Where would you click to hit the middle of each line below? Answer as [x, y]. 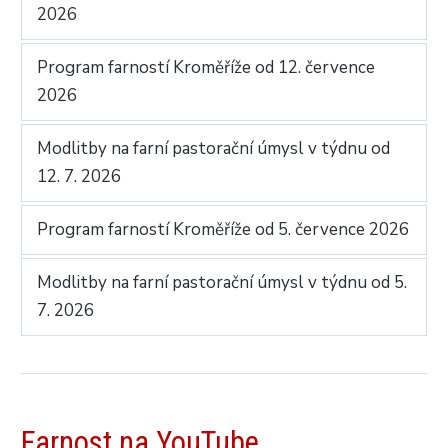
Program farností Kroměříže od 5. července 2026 [223, 229]
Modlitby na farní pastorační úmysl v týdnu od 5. [222, 282]
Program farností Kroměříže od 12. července [206, 67]
